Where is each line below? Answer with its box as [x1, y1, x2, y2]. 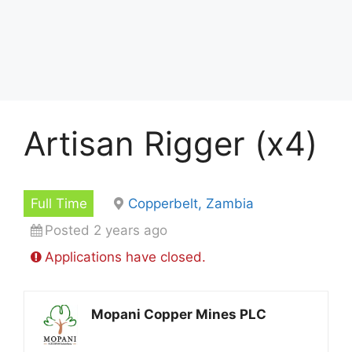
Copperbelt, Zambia [127, 195, 254, 211]
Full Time [30, 195, 87, 211]
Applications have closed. [44, 248, 206, 265]
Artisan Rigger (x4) [24, 123, 317, 163]
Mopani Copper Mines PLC [91, 306, 266, 322]
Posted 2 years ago [44, 222, 167, 238]
